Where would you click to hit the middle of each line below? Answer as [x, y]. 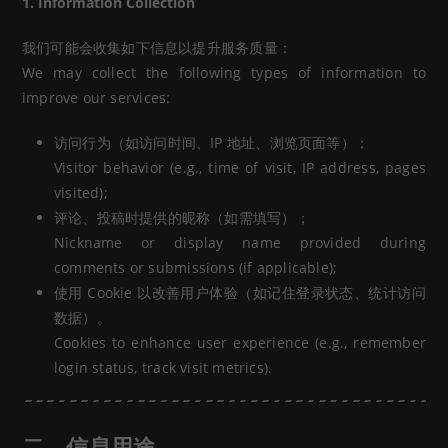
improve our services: [96, 97]
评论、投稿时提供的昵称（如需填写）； [182, 217]
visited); [81, 192]
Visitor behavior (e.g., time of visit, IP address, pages [240, 167]
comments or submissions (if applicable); [196, 267]
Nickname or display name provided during [240, 242]
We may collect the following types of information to [224, 72]
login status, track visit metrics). [163, 367]
